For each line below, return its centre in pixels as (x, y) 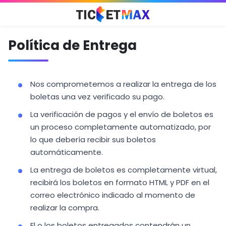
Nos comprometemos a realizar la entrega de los (123, 84)
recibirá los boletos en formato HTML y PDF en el (120, 182)
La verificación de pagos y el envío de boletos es (122, 114)
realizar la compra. (65, 208)
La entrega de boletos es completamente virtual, (124, 170)
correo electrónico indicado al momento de (113, 195)
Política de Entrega (72, 45)
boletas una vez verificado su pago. (97, 97)
